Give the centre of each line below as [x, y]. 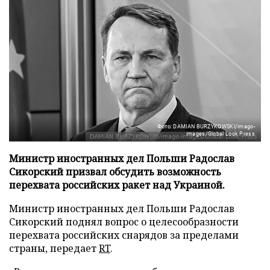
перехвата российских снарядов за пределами [124, 235]
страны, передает [54, 249]
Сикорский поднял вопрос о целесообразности [124, 222]
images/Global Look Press [220, 134]
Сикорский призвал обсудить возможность [115, 172]
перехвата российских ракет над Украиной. [117, 185]
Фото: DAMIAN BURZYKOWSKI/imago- [206, 127]
